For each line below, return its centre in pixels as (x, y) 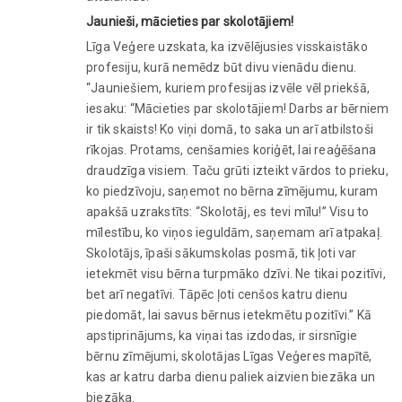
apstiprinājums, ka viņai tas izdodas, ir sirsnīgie (222, 335)
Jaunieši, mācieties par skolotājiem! (190, 21)
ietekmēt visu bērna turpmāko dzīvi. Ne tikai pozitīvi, (236, 273)
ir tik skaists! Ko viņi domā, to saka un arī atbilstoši (230, 129)
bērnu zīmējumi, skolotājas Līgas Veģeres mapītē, (229, 356)
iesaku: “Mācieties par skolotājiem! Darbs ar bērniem (238, 108)
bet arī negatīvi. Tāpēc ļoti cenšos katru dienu (217, 294)
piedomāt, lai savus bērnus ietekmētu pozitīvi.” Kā (229, 315)
